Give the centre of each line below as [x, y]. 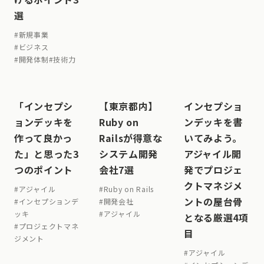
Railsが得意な [131, 138]
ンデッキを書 [213, 122]
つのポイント [44, 170]
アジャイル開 [213, 154]
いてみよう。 [213, 138]
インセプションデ [49, 201]
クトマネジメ [213, 186]
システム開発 [128, 154]
